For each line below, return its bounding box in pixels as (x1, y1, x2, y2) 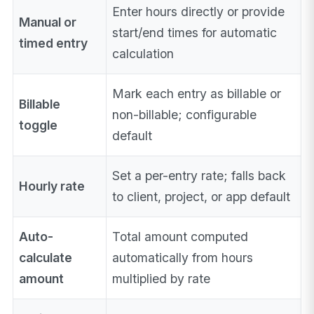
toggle (19, 118, 58, 133)
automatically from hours (112, 250, 254, 266)
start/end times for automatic (112, 25, 278, 41)
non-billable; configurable (112, 107, 257, 123)
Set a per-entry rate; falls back (112, 168, 287, 184)
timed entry (19, 36, 88, 51)
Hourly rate (19, 179, 86, 194)
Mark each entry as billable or (112, 86, 282, 102)
